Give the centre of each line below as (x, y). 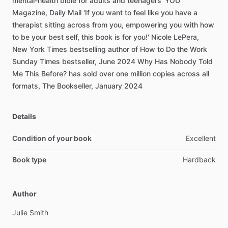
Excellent (201, 138)
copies (164, 74)
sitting (55, 25)
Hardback (199, 160)
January (109, 86)
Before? (54, 74)
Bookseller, (75, 86)
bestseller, (79, 61)
